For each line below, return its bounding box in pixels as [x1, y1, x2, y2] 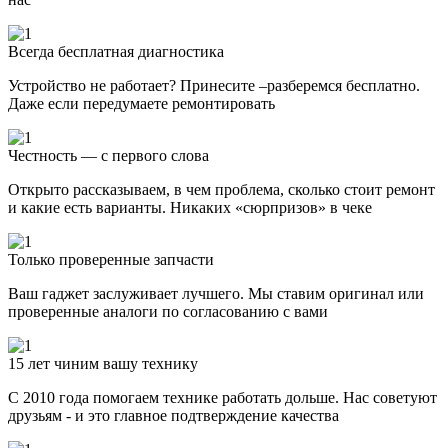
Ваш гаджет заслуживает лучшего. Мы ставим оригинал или [8, 284, 424, 302]
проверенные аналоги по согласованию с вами [8, 302, 328, 320]
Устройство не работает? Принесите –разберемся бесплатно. [8, 76, 420, 94]
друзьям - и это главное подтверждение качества [8, 406, 339, 424]
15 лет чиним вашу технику [8, 354, 198, 372]
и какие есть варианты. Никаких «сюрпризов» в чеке [8, 198, 372, 216]
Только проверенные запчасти [8, 250, 214, 268]
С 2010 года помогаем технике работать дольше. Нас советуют [8, 388, 437, 406]
